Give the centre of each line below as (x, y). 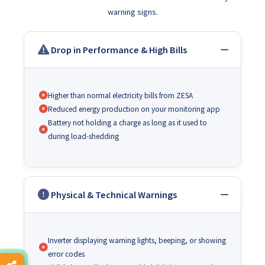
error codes (66, 254)
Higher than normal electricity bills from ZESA (120, 95)
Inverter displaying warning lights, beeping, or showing (137, 240)
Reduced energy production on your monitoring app (134, 109)
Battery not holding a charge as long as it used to (127, 122)
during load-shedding (83, 136)
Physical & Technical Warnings (114, 194)
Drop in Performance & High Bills (119, 49)
